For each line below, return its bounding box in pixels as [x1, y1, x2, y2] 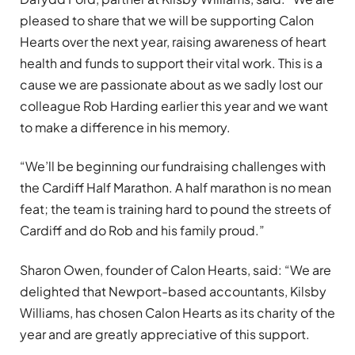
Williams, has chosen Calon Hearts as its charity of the [20, 303, 335, 321]
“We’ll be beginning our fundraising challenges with [20, 158, 326, 175]
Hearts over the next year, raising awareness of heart [20, 32, 326, 50]
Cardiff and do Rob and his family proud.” [20, 222, 265, 239]
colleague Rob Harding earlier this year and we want [20, 97, 328, 114]
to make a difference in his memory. [20, 118, 231, 136]
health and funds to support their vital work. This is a [20, 54, 323, 71]
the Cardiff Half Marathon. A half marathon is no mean [20, 179, 331, 197]
